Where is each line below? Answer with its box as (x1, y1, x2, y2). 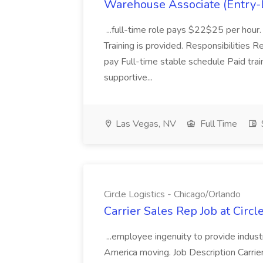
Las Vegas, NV (113, 117, 176, 130)
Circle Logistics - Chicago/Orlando (104, 188, 241, 201)
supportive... (104, 71, 155, 84)
